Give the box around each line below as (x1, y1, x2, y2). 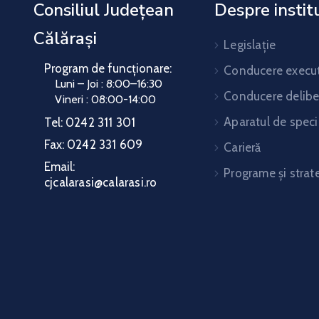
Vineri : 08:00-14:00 (55, 92, 156, 106)
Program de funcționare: (44, 61, 172, 75)
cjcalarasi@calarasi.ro (44, 174, 157, 189)
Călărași (33, 26, 97, 50)
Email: (44, 159, 75, 174)
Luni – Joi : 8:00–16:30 (55, 76, 162, 90)
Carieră (224, 140, 261, 155)
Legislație (224, 37, 276, 52)
